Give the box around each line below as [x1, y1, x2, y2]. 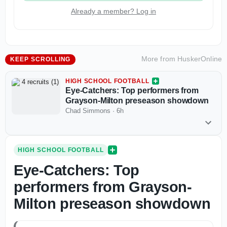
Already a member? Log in [71, 7, 156, 15]
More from [141, 55, 178, 63]
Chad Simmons [65, 107, 110, 115]
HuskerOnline [177, 55, 222, 63]
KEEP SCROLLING [10, 56, 71, 63]
